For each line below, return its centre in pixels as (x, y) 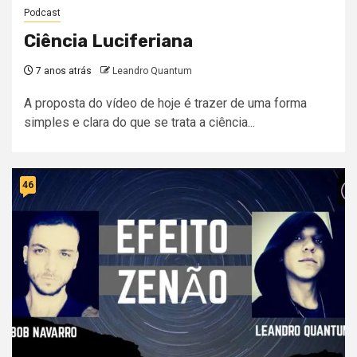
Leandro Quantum (152, 71)
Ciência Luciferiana (108, 41)
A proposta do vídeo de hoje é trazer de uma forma (165, 104)
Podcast (42, 13)
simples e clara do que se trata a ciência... (139, 123)
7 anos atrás (63, 71)
